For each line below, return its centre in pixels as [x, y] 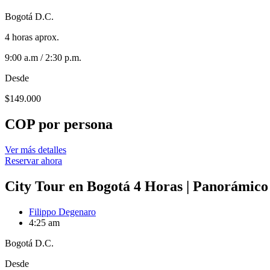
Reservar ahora [33, 161]
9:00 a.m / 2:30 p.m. [43, 58]
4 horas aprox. [32, 37]
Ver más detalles [36, 150]
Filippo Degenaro [62, 212]
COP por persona [59, 124]
